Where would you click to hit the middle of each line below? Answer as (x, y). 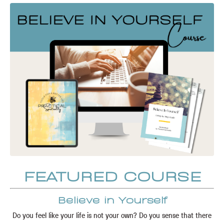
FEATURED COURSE (112, 175)
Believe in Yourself (112, 199)
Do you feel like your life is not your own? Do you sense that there (112, 215)
